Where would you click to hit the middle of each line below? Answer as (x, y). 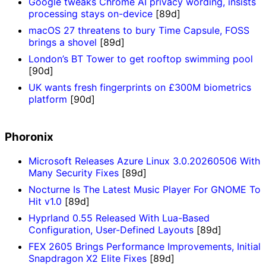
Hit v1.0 (45, 202)
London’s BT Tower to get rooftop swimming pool (141, 58)
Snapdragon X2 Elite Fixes (88, 259)
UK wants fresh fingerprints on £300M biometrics (140, 87)
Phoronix (29, 137)
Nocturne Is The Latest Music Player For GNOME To (145, 190)
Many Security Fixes (74, 173)
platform (48, 99)
